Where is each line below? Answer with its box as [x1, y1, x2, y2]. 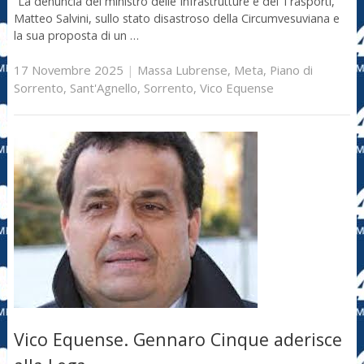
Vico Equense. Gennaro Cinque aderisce [13, 327, 342, 351]
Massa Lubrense [136, 62, 227, 79]
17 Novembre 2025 [13, 62, 123, 79]
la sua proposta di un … [13, 27, 139, 43]
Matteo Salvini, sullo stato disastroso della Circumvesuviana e [13, 10, 340, 26]
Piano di [269, 62, 313, 79]
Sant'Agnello [69, 80, 137, 97]
